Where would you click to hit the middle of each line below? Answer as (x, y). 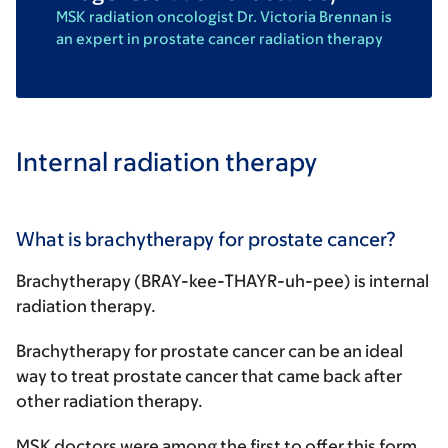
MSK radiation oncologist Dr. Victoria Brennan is (224, 16)
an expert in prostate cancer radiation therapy (219, 38)
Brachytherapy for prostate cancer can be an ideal (209, 350)
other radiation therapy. (111, 400)
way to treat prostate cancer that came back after (209, 375)
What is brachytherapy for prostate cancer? (206, 238)
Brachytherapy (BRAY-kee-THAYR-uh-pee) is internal (222, 280)
